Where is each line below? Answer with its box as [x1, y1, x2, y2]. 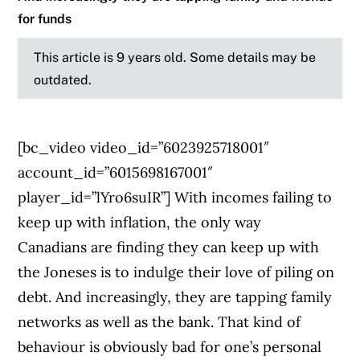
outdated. [34, 72, 92, 88]
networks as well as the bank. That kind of [18, 313, 301, 332]
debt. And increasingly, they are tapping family [18, 288, 333, 307]
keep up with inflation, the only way [18, 213, 262, 232]
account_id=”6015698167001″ [18, 163, 214, 182]
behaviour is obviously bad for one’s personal [18, 337, 322, 357]
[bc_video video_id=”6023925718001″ [18, 138, 270, 157]
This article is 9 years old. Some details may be [34, 49, 317, 66]
